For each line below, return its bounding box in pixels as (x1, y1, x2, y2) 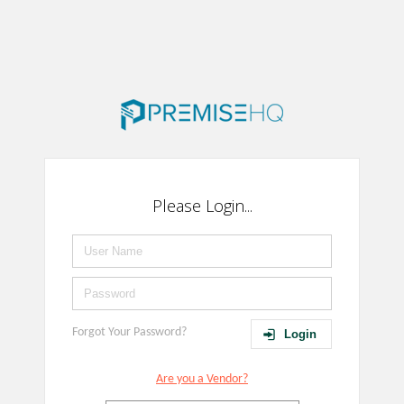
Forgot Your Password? (72, 326, 187, 339)
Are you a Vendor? (156, 372, 248, 386)
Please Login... (151, 195, 252, 216)
